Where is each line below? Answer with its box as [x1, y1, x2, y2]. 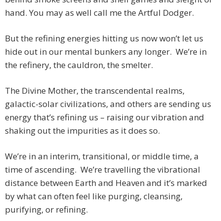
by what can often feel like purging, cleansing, [5, 190, 183, 202]
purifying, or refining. [5, 204, 88, 216]
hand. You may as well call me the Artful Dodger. [5, 7, 194, 19]
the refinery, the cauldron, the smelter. [5, 59, 153, 71]
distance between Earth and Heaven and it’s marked [5, 177, 207, 189]
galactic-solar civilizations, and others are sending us [5, 98, 211, 110]
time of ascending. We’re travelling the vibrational [5, 164, 200, 176]
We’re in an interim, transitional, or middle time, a [5, 150, 199, 162]
